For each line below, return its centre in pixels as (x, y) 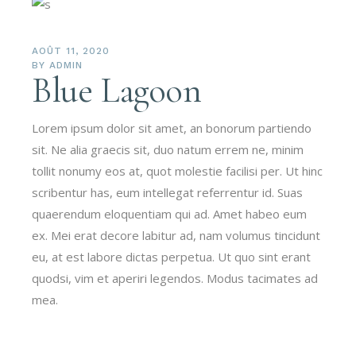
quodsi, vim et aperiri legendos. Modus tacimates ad (175, 278)
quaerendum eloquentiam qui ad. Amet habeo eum (170, 214)
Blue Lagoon (117, 90)
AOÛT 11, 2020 (71, 51)
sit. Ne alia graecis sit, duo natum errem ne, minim (168, 149)
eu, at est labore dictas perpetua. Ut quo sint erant (172, 257)
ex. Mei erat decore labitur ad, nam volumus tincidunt (176, 235)
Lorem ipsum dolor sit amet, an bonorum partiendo (172, 128)
